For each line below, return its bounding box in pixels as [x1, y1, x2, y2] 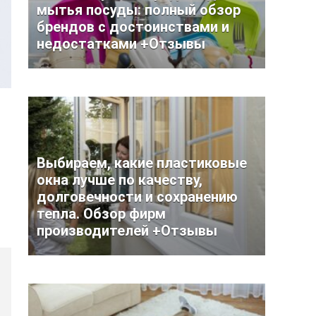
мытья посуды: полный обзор [37, 1, 241, 18]
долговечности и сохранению [37, 188, 238, 205]
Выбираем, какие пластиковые [37, 154, 247, 171]
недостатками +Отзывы [37, 35, 205, 52]
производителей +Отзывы [37, 222, 217, 239]
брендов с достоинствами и [37, 18, 229, 35]
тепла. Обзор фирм [37, 205, 166, 222]
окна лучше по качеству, [37, 171, 202, 188]
